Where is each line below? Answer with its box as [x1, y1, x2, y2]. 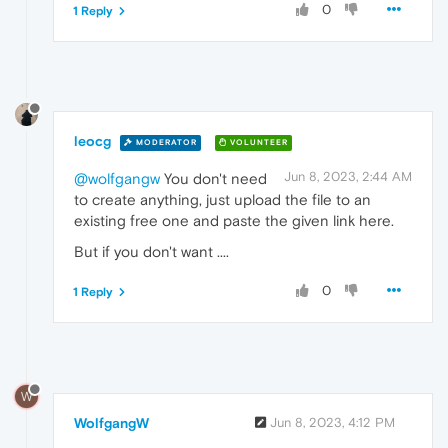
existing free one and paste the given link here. [74, 212, 394, 230]
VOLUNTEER [227, 137, 288, 147]
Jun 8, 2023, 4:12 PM [270, 415, 395, 431]
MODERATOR [133, 137, 197, 147]
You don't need [160, 170, 267, 188]
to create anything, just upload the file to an [74, 191, 371, 209]
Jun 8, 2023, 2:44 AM [284, 169, 412, 185]
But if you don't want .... [74, 243, 229, 261]
